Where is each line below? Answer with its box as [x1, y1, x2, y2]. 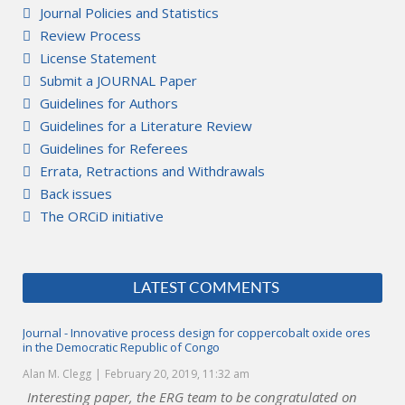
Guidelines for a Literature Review [40, 117, 252, 135]
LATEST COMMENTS [132, 279, 279, 296]
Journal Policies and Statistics [40, 4, 219, 22]
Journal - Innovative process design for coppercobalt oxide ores [23, 325, 371, 341]
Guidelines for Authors [40, 94, 178, 112]
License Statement [40, 49, 156, 67]
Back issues [40, 184, 112, 202]
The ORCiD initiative [40, 207, 164, 225]
